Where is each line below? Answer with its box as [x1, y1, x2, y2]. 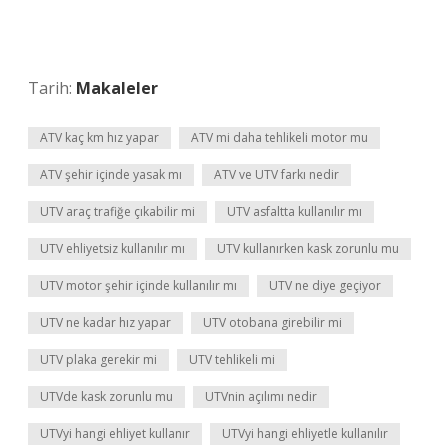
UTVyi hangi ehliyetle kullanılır [222, 425, 388, 442]
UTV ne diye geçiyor [269, 277, 381, 294]
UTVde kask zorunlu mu [40, 388, 173, 405]
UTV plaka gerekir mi [40, 351, 157, 368]
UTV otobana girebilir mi [203, 314, 342, 331]
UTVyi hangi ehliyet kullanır [40, 425, 190, 442]
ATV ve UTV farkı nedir [214, 166, 339, 183]
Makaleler [76, 77, 158, 99]
